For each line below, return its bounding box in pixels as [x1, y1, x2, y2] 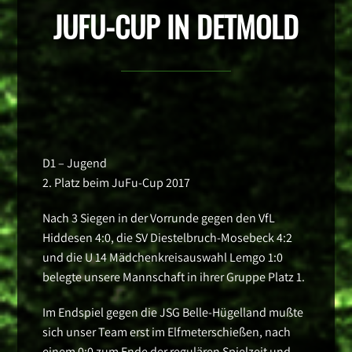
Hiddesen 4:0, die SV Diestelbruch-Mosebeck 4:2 [42, 229, 293, 247]
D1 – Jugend [42, 155, 108, 172]
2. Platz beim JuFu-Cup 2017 [42, 174, 191, 192]
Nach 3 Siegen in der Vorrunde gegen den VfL [42, 210, 276, 227]
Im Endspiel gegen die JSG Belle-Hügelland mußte [42, 304, 304, 321]
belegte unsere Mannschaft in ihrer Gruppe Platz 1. [42, 269, 306, 286]
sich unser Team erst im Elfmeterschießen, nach [42, 324, 291, 341]
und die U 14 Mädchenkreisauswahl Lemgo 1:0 [42, 249, 284, 266]
